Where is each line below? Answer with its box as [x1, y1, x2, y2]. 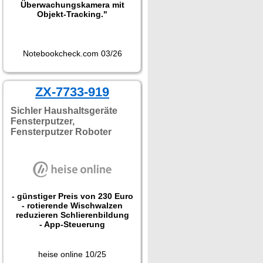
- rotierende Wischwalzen [22, 201, 123, 210]
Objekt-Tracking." [37, 9, 107, 19]
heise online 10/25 [38, 249, 106, 259]
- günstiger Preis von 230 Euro [11, 191, 133, 201]
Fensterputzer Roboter [11, 127, 112, 137]
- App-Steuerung [39, 220, 105, 229]
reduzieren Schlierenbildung [15, 210, 129, 220]
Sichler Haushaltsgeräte [11, 106, 117, 116]
